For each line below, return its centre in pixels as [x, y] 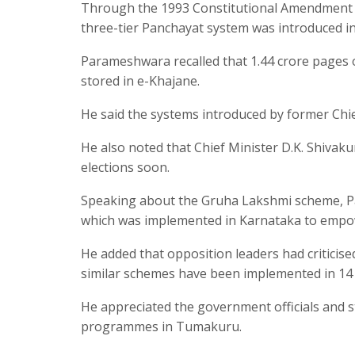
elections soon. [125, 167]
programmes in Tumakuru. [161, 326]
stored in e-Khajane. [140, 80]
